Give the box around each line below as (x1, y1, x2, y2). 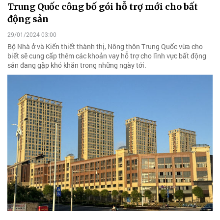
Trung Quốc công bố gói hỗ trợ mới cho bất (7, 1, 198, 13)
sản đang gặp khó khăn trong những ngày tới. (7, 60, 146, 70)
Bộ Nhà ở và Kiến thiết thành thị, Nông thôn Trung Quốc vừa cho (7, 41, 203, 51)
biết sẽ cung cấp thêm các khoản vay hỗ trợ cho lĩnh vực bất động (7, 51, 206, 60)
